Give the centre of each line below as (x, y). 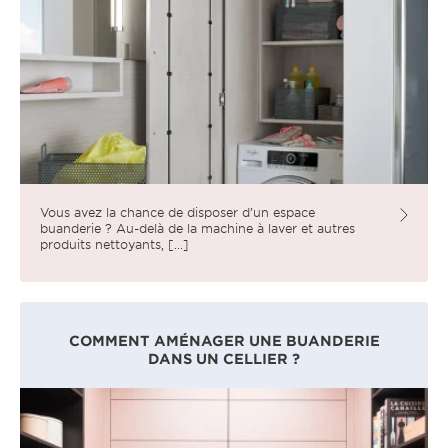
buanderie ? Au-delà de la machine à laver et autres (197, 227)
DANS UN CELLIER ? (224, 358)
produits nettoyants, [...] (114, 243)
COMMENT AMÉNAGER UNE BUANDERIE (224, 340)
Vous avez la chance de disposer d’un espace (177, 211)
